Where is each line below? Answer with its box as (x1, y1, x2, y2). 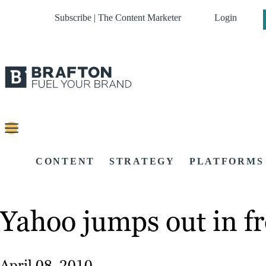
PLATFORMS (189, 156, 264, 167)
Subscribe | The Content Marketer (55, 12, 181, 23)
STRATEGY (109, 156, 175, 167)
